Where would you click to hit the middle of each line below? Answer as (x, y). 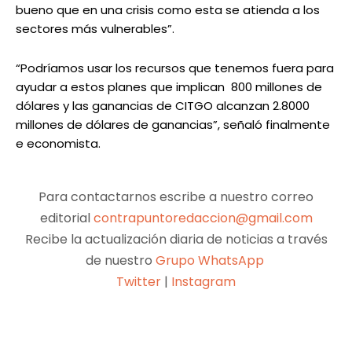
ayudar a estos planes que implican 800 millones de (169, 87)
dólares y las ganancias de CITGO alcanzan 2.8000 (163, 106)
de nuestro (120, 261)
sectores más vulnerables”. (95, 29)
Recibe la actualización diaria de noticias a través (176, 240)
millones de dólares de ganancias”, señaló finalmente (173, 125)
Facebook (33, 343)
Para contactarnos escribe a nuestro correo (176, 197)
